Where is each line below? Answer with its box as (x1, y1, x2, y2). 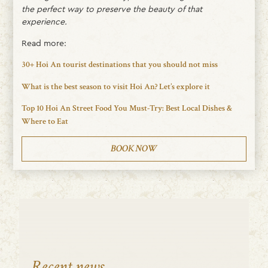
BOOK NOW (111, 142, 157, 156)
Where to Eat (21, 116, 68, 127)
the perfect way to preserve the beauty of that (21, 3, 202, 16)
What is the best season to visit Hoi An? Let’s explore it (21, 81, 210, 92)
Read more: (21, 36, 66, 49)
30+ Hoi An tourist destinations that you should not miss (21, 59, 218, 71)
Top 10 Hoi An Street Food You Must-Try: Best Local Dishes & (21, 103, 232, 114)
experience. (21, 16, 67, 28)
